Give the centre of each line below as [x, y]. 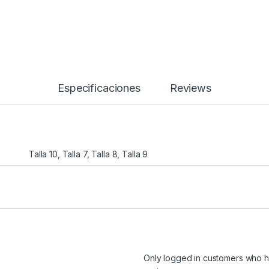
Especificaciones [99, 88]
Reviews [190, 88]
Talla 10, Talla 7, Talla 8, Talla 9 [89, 154]
